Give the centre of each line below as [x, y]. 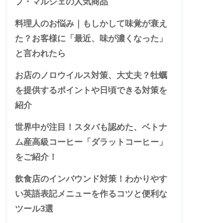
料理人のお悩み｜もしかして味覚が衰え [91, 24]
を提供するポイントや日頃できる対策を [91, 91]
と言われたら [40, 54]
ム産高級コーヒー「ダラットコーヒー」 [91, 142]
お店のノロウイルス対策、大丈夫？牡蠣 [91, 76]
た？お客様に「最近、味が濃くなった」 [91, 39]
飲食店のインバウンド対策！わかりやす [91, 179]
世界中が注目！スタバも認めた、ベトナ [91, 127]
